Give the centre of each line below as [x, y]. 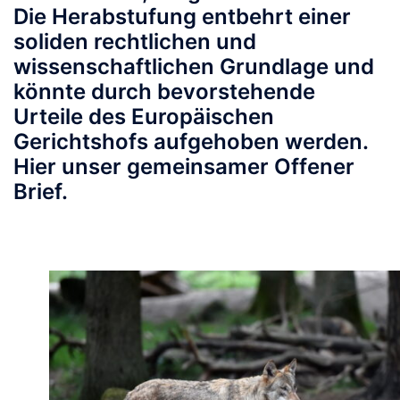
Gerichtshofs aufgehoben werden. [191, 142]
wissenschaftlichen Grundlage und [194, 67]
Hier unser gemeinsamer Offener [184, 167]
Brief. [41, 192]
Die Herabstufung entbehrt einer [182, 17]
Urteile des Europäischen [144, 117]
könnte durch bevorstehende [164, 92]
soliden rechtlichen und [135, 42]
